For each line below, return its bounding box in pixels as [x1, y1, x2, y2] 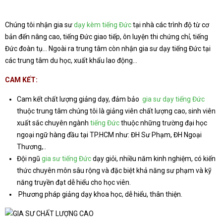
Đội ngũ [17, 155, 42, 163]
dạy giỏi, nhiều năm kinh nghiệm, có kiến [91, 155, 216, 163]
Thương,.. [17, 143, 46, 151]
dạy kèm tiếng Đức [74, 21, 131, 29]
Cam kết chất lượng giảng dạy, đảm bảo [17, 95, 142, 103]
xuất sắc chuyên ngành [17, 119, 90, 127]
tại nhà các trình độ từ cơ [131, 21, 209, 29]
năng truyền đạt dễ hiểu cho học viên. [17, 178, 131, 186]
